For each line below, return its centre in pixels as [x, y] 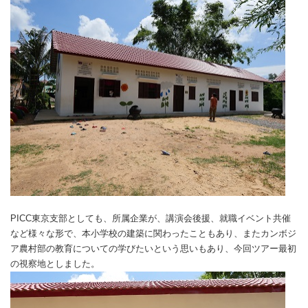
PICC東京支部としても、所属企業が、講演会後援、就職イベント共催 [151, 218]
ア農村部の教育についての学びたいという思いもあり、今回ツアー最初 [153, 249]
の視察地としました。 [55, 264]
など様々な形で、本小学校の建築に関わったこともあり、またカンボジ [153, 233]
